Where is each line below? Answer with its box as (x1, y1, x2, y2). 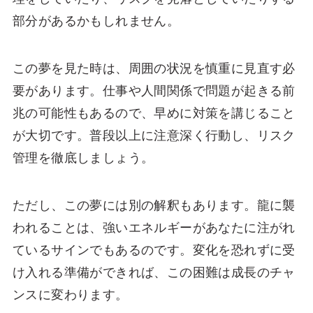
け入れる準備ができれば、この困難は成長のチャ (12, 265, 296, 279)
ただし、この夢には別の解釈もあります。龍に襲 (12, 198, 296, 212)
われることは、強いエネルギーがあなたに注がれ (12, 220, 296, 235)
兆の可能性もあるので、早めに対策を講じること (12, 105, 296, 120)
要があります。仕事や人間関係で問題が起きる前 (12, 83, 296, 98)
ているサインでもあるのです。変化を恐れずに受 (12, 242, 296, 257)
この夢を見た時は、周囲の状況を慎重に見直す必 (12, 61, 296, 75)
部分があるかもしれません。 (12, 13, 180, 28)
